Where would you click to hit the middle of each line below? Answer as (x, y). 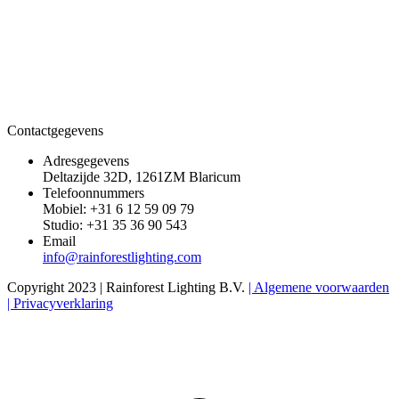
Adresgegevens (86, 160)
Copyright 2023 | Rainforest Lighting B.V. (128, 287)
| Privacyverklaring (60, 303)
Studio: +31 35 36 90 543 (115, 224)
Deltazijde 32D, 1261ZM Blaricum (142, 176)
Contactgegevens (55, 130)
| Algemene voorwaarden (319, 287)
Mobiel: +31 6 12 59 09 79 (118, 208)
